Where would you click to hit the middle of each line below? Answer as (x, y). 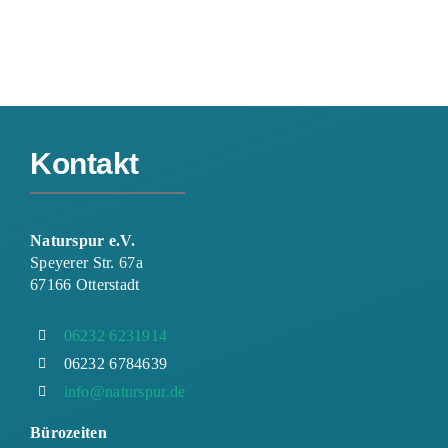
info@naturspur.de (124, 391)
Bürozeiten (68, 432)
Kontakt (84, 163)
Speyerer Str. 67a (86, 262)
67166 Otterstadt (84, 284)
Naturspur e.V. (82, 240)
